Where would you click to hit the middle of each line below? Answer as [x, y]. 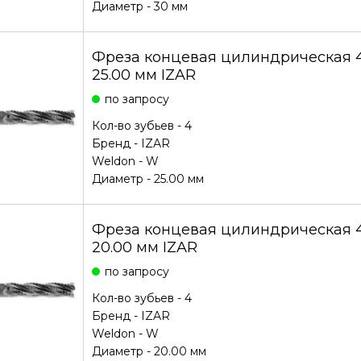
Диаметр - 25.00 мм [147, 179]
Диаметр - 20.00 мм [149, 351]
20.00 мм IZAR [144, 247]
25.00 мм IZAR [143, 75]
